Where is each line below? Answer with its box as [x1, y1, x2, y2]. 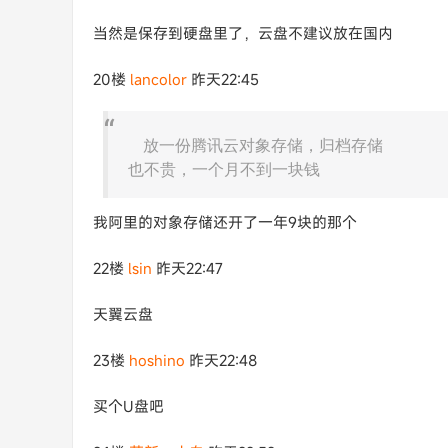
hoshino [129, 350, 185, 370]
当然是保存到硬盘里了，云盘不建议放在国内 [93, 23, 393, 43]
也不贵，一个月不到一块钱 [128, 160, 320, 179]
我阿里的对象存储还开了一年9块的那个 [93, 212, 357, 232]
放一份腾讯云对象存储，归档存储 [143, 136, 383, 155]
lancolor [130, 69, 187, 89]
